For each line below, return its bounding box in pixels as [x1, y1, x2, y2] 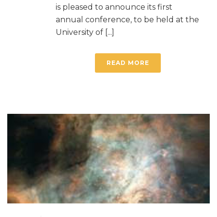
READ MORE [107, 59, 149, 66]
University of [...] [56, 28, 114, 37]
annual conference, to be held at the [56, 15, 199, 24]
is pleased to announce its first [56, 2, 172, 12]
